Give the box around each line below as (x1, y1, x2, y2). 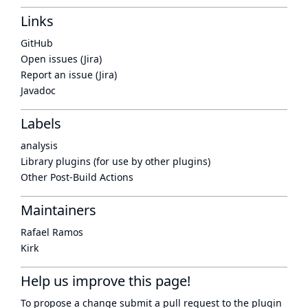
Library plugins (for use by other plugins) (21, 155, 210, 168)
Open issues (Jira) (21, 52, 102, 65)
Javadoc (21, 84, 56, 97)
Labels (21, 114, 61, 133)
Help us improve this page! (21, 272, 190, 290)
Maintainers (21, 201, 96, 219)
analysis (21, 139, 58, 152)
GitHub (21, 36, 53, 49)
